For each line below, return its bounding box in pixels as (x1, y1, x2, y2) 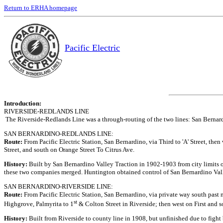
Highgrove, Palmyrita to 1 (4, 200, 74, 208)
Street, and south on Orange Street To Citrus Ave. (4, 146, 134, 153)
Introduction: (4, 100, 41, 107)
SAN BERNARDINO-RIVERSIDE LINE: (4, 183, 113, 190)
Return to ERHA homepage (4, 4, 77, 11)
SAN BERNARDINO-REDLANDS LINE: (4, 130, 113, 137)
